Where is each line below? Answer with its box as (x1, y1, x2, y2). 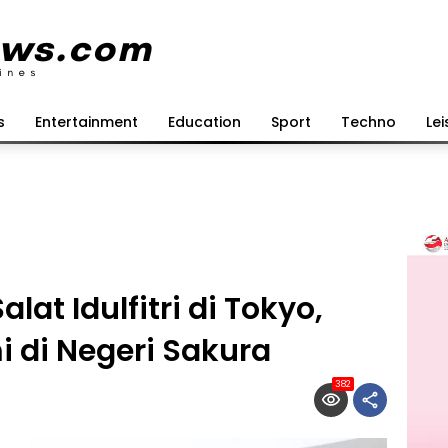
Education (168, 111, 241, 132)
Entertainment (35, 111, 138, 132)
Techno (341, 111, 396, 132)
